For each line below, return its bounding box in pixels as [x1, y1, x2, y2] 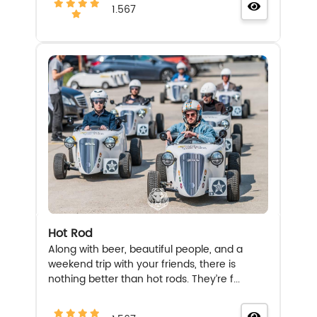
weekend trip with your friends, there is [48, 255, 236, 272]
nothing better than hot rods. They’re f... [48, 270, 241, 287]
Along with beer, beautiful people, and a [48, 241, 243, 258]
